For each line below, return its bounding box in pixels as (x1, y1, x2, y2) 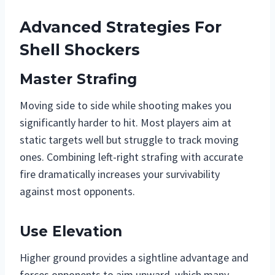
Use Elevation (20, 223, 122, 241)
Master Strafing (20, 71, 137, 88)
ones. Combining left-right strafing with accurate (20, 149, 243, 164)
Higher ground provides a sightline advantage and (20, 250, 249, 265)
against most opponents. (20, 184, 135, 198)
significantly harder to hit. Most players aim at (20, 115, 231, 130)
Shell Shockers (20, 40, 140, 59)
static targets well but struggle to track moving (20, 132, 239, 147)
